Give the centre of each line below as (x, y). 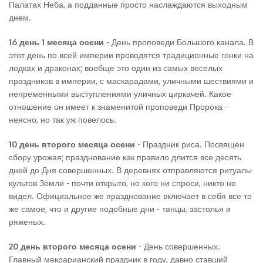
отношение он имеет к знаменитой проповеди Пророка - (118, 107)
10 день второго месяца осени (73, 144)
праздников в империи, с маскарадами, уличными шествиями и (131, 81)
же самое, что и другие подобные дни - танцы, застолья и (120, 209)
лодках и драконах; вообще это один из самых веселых (116, 68)
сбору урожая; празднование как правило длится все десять (125, 157)
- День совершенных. (178, 246)
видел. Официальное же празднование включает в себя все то (130, 196)
